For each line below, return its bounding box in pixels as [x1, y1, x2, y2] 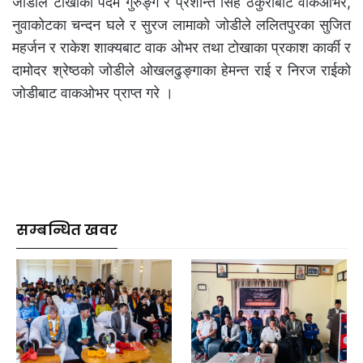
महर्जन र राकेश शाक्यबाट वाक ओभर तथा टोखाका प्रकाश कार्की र [12, 39, 351, 57]
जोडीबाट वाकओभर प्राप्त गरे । [12, 84, 173, 102]
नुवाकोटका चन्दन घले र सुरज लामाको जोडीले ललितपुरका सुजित [12, 16, 351, 34]
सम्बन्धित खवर [16, 220, 117, 241]
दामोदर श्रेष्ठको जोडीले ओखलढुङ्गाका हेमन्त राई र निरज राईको [12, 62, 351, 79]
